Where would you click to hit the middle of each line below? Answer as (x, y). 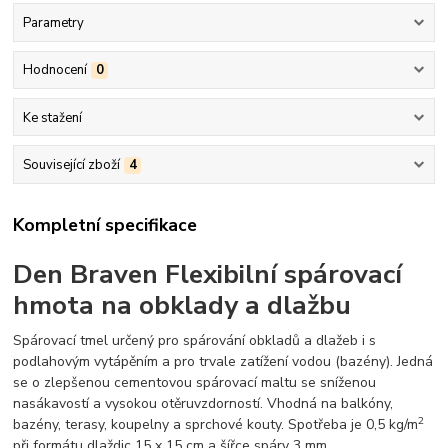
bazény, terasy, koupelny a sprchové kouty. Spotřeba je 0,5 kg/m (216, 424)
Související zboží (71, 164)
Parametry (53, 23)
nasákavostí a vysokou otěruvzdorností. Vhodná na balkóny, (203, 403)
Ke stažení (52, 117)
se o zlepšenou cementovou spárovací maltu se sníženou (195, 382)
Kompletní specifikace (105, 225)
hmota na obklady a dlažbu (182, 305)
